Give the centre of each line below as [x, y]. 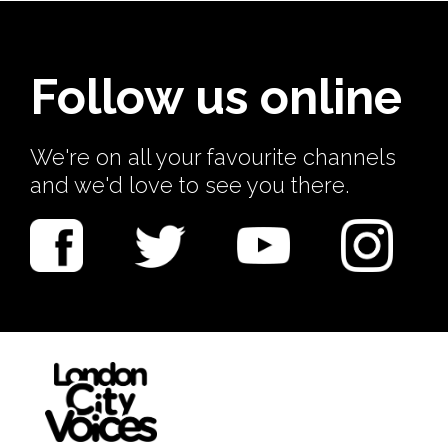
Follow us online [216, 97]
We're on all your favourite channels [213, 157]
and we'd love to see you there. [189, 185]
